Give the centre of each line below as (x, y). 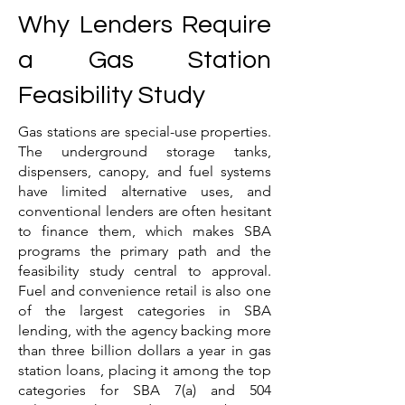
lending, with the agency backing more (145, 330)
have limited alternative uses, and (145, 191)
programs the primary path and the (145, 251)
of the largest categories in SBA (145, 311)
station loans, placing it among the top (145, 370)
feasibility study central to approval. (145, 271)
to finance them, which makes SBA (145, 231)
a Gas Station (145, 60)
